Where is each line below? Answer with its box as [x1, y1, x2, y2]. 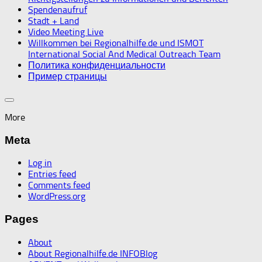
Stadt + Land [28, 15, 79, 26]
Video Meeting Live [28, 26, 104, 37]
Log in [28, 157, 52, 169]
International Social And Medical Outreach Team [28, 49, 220, 60]
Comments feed [28, 180, 90, 191]
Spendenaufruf [28, 4, 87, 15]
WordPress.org [28, 191, 85, 202]
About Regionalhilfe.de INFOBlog [28, 247, 157, 259]
